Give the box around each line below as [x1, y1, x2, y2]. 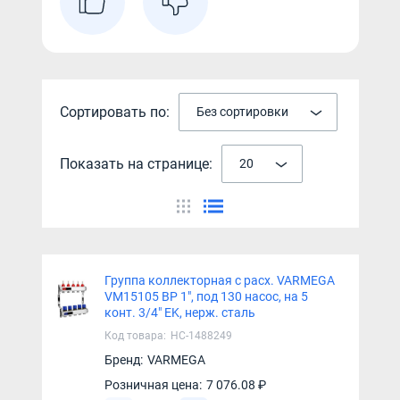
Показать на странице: [59, 154, 212, 172]
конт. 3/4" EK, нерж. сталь [104, 305, 255, 320]
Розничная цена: [104, 378, 202, 392]
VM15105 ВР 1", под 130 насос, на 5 [104, 289, 308, 304]
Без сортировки [196, 104, 288, 119]
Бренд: [104, 353, 143, 367]
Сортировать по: [59, 103, 170, 121]
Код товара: [104, 329, 166, 342]
